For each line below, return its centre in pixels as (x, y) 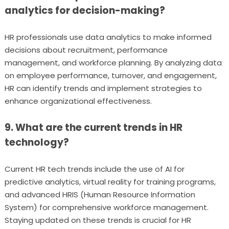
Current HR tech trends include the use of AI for (94, 169)
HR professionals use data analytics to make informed (108, 37)
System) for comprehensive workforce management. (106, 207)
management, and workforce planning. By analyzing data (113, 63)
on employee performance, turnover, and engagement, (110, 75)
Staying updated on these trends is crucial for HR (98, 220)
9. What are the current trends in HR (93, 128)
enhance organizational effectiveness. (78, 101)
